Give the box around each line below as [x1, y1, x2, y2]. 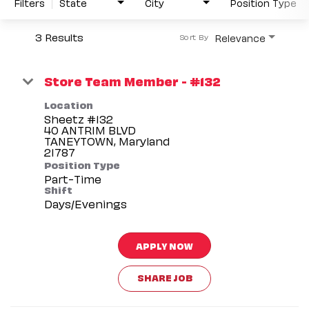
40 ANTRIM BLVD [44, 121, 136, 137]
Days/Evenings [44, 195, 127, 211]
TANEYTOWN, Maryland [44, 132, 170, 148]
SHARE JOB [137, 270, 192, 283]
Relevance [215, 30, 266, 44]
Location [44, 97, 93, 111]
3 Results [35, 29, 83, 43]
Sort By [179, 31, 208, 42]
